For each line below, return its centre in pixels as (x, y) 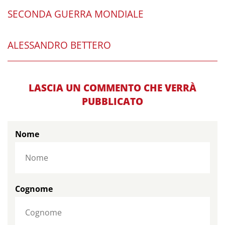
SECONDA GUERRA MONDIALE (76, 14)
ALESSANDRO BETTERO (59, 45)
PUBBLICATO (113, 102)
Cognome (34, 189)
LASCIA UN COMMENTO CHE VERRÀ (113, 88)
